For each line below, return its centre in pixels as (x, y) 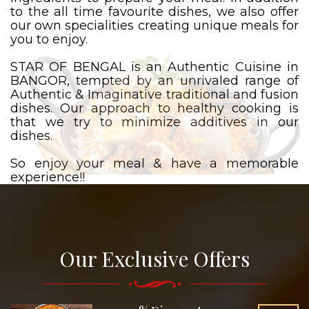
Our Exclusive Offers (154, 259)
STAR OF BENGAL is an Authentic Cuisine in (154, 67)
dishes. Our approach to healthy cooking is (154, 108)
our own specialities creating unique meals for (154, 26)
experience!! (48, 177)
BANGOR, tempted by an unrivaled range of (154, 81)
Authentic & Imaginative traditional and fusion (154, 94)
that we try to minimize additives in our (154, 122)
